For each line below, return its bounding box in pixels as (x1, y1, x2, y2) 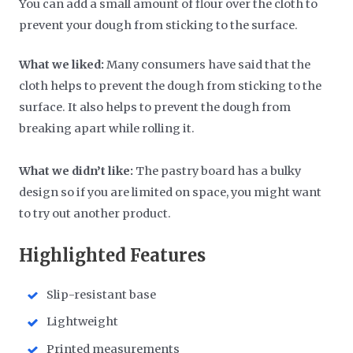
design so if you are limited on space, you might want (19, 185, 322, 200)
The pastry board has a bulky (133, 164, 302, 179)
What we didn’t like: (19, 164, 134, 179)
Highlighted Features (19, 243, 206, 266)
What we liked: (19, 58, 105, 72)
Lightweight (46, 314, 119, 329)
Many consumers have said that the (104, 58, 311, 72)
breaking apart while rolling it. (19, 121, 195, 136)
